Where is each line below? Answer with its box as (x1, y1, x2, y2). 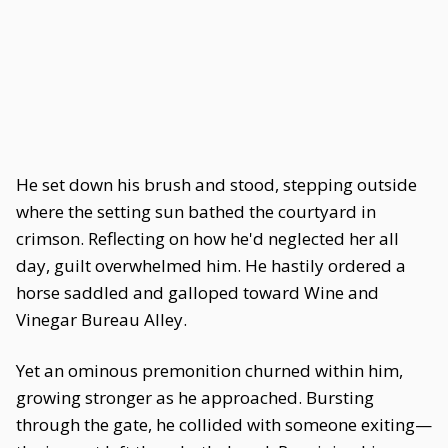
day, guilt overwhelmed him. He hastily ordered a (16, 254, 406, 277)
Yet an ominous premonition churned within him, (16, 359, 403, 382)
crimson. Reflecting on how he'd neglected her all (16, 227, 399, 250)
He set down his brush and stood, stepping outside (16, 173, 417, 196)
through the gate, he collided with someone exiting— (16, 413, 432, 436)
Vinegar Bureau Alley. (16, 308, 187, 331)
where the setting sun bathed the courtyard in (16, 200, 376, 223)
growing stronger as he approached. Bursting (16, 386, 374, 409)
